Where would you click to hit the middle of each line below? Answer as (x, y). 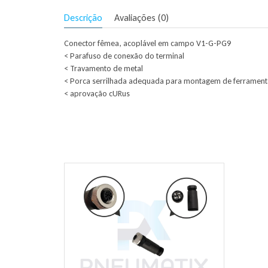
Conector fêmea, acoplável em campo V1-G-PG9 (147, 43)
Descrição (83, 18)
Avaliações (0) (141, 18)
